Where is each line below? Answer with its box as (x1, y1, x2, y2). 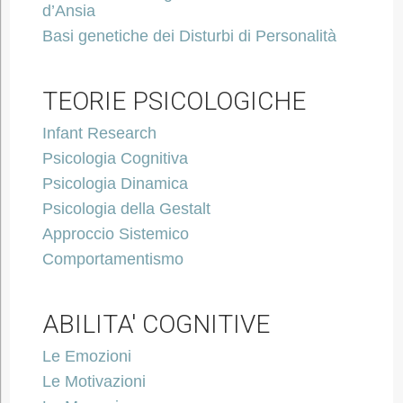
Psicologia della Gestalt (41, 200, 210, 218)
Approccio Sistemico (41, 225, 189, 243)
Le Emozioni (41, 347, 131, 365)
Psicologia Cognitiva (41, 149, 188, 167)
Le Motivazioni (41, 372, 146, 390)
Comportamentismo (41, 250, 184, 268)
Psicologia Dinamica (41, 175, 188, 193)
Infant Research (41, 124, 157, 142)
